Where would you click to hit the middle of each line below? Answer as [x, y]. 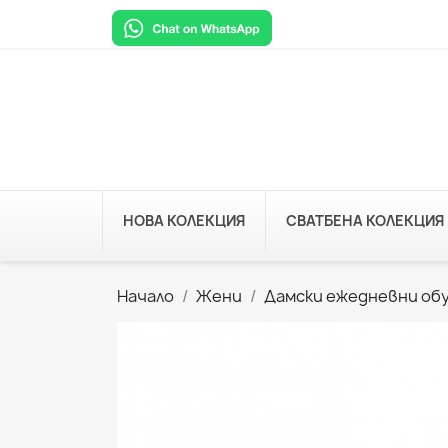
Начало [145, 296]
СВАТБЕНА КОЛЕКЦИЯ [365, 220]
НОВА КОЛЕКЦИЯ [184, 220]
